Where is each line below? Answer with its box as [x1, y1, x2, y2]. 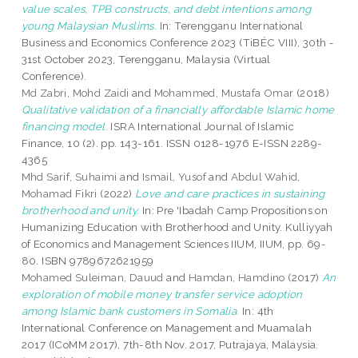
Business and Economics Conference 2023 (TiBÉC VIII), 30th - [21, 36, 335, 50]
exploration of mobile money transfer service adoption [21, 288, 303, 301]
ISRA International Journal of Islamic [108, 120, 295, 133]
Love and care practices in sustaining [135, 187, 325, 201]
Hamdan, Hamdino [188, 271, 285, 284]
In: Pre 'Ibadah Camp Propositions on [139, 204, 328, 217]
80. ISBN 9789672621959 [21, 254, 154, 268]
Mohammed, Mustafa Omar [153, 86, 294, 100]
